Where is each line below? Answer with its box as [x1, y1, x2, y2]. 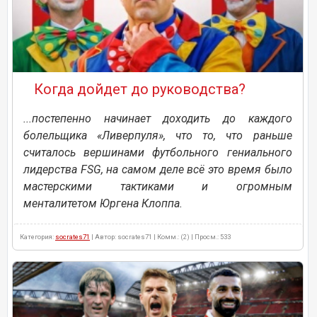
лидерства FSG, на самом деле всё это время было [23, 163, 292, 177]
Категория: [20, 233, 55, 241]
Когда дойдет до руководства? [34, 81, 246, 98]
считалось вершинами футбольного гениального [23, 146, 292, 160]
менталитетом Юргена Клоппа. [23, 197, 183, 211]
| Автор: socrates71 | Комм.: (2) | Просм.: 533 [90, 233, 231, 241]
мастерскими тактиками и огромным [23, 180, 292, 194]
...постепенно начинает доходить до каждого [23, 112, 292, 126]
